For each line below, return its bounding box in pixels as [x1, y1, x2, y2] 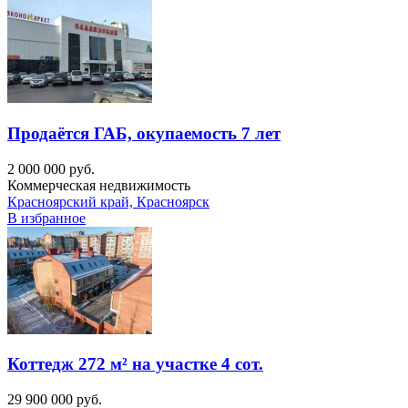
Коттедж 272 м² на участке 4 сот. [7, 354, 263, 374]
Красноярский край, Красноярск [7, 193, 209, 209]
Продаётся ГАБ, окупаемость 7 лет [7, 124, 280, 144]
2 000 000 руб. [7, 160, 95, 177]
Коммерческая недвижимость [7, 177, 190, 193]
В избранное [7, 209, 86, 226]
